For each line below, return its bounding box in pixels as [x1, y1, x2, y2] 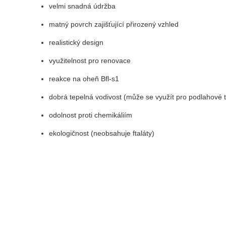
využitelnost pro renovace [49, 56, 131, 65]
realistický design [49, 38, 104, 47]
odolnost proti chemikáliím [49, 111, 133, 120]
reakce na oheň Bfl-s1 [49, 75, 120, 83]
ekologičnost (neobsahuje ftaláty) [49, 129, 155, 138]
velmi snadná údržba [49, 2, 116, 11]
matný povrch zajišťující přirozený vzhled [49, 20, 179, 29]
